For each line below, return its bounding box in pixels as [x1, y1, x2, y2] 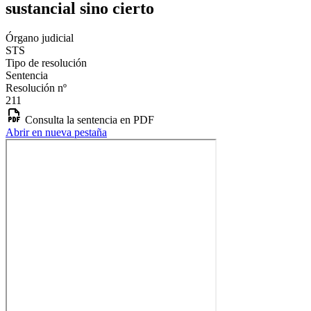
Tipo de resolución [6, 56, 87, 69]
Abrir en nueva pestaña [6, 126, 107, 138]
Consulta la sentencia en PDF [25, 113, 154, 126]
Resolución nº [6, 81, 67, 94]
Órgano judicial [6, 31, 74, 44]
